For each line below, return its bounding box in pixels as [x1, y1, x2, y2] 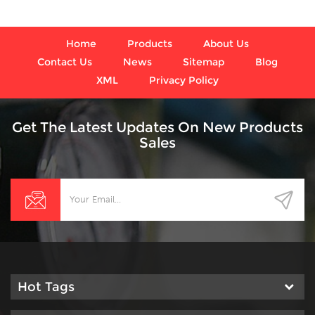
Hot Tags [18, 278, 75, 295]
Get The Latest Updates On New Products [12, 118, 303, 136]
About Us [203, 37, 249, 50]
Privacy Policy [149, 73, 219, 86]
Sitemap [183, 55, 224, 68]
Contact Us [37, 55, 92, 68]
